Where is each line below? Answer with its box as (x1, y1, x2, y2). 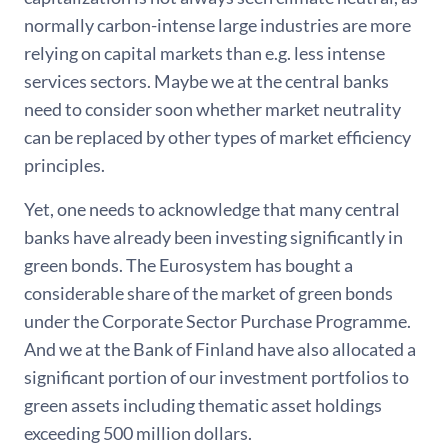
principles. (24, 154, 105, 177)
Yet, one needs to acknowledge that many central (24, 198, 400, 221)
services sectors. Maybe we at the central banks (24, 70, 389, 93)
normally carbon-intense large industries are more (24, 14, 411, 37)
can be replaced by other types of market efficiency (24, 126, 411, 149)
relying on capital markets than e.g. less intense (24, 42, 385, 65)
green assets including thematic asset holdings (24, 394, 382, 417)
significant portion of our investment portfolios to (24, 366, 409, 389)
